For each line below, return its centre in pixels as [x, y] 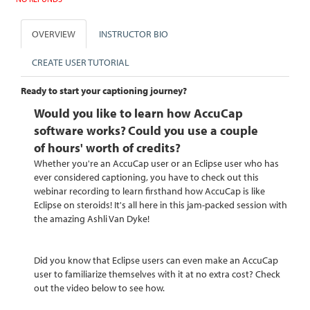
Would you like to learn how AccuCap [139, 113]
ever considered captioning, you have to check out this [147, 177]
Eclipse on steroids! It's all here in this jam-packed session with [161, 204]
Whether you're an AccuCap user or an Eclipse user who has [157, 163]
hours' [66, 147]
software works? [80, 130]
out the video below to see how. [101, 288]
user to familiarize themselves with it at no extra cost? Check [157, 274]
